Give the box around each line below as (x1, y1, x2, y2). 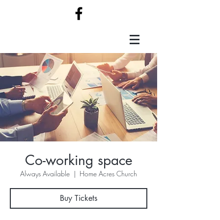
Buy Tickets (60, 193, 97, 203)
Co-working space (25, 151, 133, 169)
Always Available (20, 169, 70, 178)
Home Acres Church (80, 169, 137, 178)
